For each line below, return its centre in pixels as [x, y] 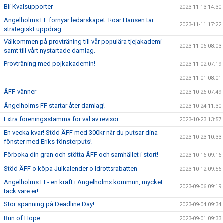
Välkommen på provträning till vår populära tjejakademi [83, 42]
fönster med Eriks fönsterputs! [48, 142]
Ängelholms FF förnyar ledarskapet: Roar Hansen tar [79, 20]
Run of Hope [22, 218]
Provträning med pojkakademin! [50, 64]
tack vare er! [21, 191]
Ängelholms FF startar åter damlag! [54, 106]
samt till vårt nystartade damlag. [50, 51]
